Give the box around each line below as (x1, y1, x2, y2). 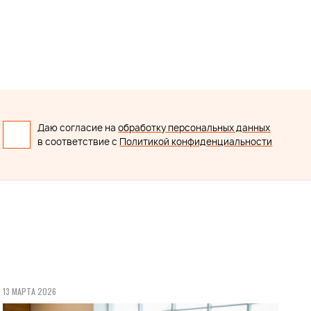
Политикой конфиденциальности (119, 135, 273, 148)
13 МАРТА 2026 (3, 285, 57, 297)
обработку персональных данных (118, 121, 271, 134)
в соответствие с (37, 135, 120, 148)
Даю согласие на (37, 121, 119, 134)
